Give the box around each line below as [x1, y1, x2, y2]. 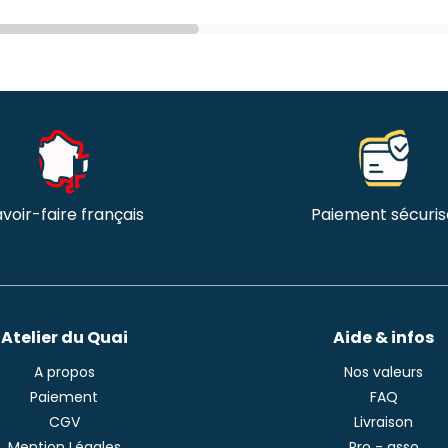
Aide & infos [333, 325, 435, 349]
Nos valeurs [344, 361, 424, 382]
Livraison [354, 411, 414, 432]
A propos [33, 361, 95, 382]
